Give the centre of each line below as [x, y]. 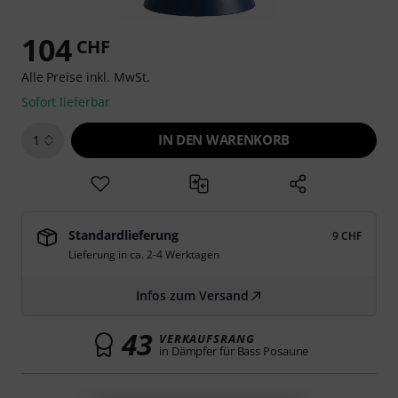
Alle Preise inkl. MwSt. [86, 77]
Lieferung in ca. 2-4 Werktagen [144, 255]
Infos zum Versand [192, 295]
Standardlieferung [123, 235]
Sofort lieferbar [66, 102]
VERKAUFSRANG [207, 338]
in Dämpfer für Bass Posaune [234, 351]
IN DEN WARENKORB [224, 139]
